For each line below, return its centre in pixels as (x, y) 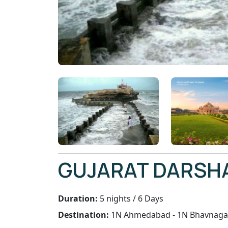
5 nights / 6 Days (131, 198)
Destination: (83, 215)
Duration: (78, 198)
